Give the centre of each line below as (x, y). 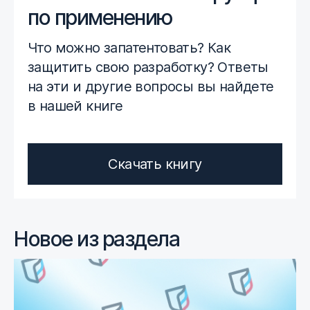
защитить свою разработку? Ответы (148, 67)
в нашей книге (75, 106)
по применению (100, 18)
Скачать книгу (155, 164)
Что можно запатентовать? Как (129, 48)
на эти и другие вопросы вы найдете (151, 87)
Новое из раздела (97, 239)
